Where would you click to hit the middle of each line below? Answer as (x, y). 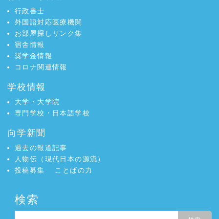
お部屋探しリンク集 (49, 33)
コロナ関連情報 (41, 67)
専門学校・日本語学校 (52, 113)
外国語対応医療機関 (49, 22)
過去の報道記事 (41, 148)
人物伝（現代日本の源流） (60, 159)
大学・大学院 (37, 102)
